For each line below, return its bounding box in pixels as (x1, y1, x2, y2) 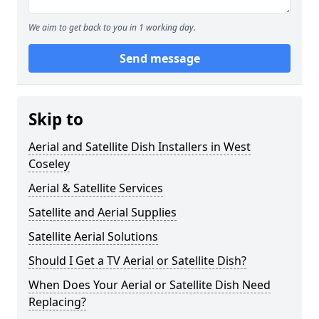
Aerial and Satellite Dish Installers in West (28, 139, 251, 155)
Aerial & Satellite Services (28, 180, 163, 196)
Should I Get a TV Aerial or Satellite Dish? (28, 253, 246, 268)
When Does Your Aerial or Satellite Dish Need (28, 277, 271, 293)
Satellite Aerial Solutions (28, 229, 158, 244)
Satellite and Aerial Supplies (28, 204, 177, 220)
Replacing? (28, 294, 86, 310)
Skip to (28, 108, 83, 130)
